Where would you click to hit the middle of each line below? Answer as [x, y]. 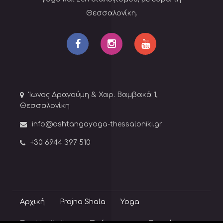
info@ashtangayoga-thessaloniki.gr [97, 124]
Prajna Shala [83, 202]
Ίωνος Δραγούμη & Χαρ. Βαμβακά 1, [93, 95]
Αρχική [32, 202]
